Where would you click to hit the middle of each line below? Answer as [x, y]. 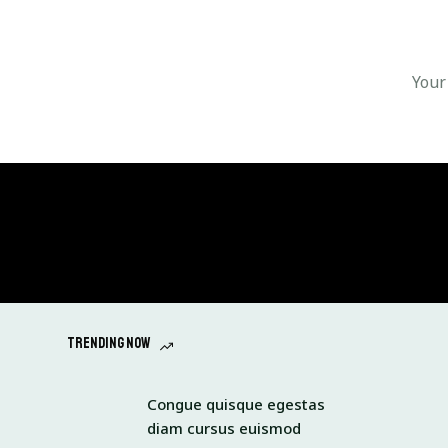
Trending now [109, 344]
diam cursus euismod [224, 427]
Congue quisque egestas [236, 403]
